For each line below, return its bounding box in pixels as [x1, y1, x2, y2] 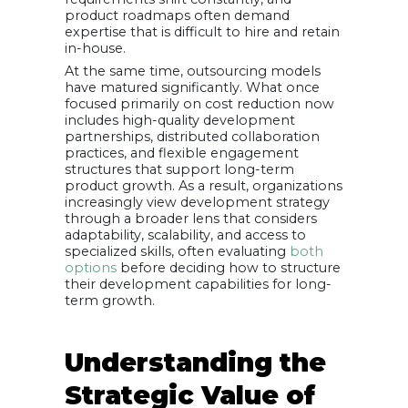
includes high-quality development [65, 112, 295, 129]
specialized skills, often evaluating [65, 243, 290, 260]
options [65, 260, 117, 277]
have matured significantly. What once [65, 79, 320, 97]
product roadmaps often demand [65, 7, 290, 25]
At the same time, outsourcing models [65, 63, 321, 80]
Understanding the [65, 346, 326, 378]
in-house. [65, 40, 126, 57]
